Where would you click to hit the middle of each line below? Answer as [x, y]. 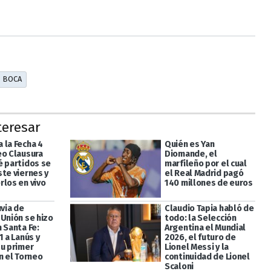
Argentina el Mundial [205, 228]
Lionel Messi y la [197, 247]
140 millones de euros [208, 183]
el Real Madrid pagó [204, 173]
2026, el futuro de [200, 238]
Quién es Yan [189, 144]
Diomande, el [191, 154]
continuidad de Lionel [207, 257]
